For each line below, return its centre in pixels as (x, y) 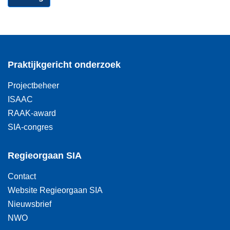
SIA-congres (30, 127)
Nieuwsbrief (30, 204)
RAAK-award (32, 113)
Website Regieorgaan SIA (55, 190)
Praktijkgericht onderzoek (64, 65)
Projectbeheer (33, 85)
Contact (22, 176)
